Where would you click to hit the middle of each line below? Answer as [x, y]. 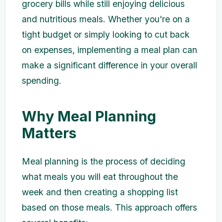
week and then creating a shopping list [100, 192]
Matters [49, 133]
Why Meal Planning [89, 116]
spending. [42, 81]
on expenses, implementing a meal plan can [110, 50]
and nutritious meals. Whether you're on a [106, 19]
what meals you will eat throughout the [100, 177]
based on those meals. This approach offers [110, 207]
